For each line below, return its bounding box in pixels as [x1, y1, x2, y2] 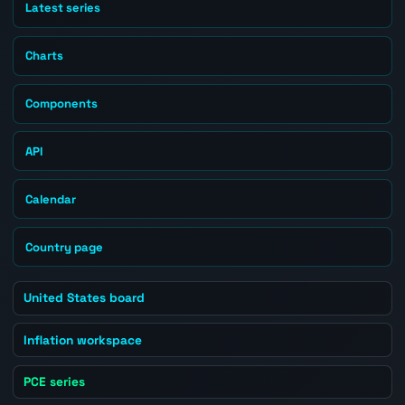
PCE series [24, 373, 86, 391]
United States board [24, 289, 146, 306]
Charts [25, 48, 64, 64]
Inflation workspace [24, 331, 143, 348]
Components [25, 96, 99, 112]
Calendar [25, 191, 77, 207]
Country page [25, 239, 104, 255]
